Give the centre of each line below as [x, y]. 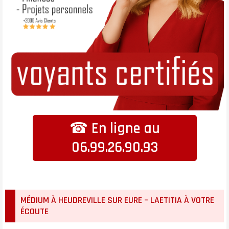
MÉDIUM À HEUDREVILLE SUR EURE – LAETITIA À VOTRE [117, 200]
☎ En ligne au [114, 129]
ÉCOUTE [35, 212]
